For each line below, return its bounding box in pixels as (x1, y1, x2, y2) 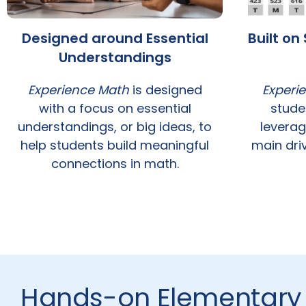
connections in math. (51, 155, 179, 173)
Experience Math (27, 81, 129, 99)
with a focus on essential (38, 100, 191, 117)
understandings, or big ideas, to (18, 118, 212, 136)
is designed (128, 81, 202, 99)
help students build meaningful (20, 137, 209, 154)
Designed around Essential (21, 29, 208, 48)
